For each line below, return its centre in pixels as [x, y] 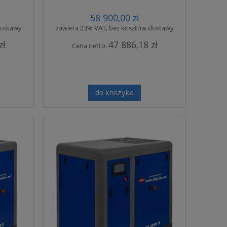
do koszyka [115, 92]
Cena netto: [90, 45]
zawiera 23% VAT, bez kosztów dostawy [115, 28]
